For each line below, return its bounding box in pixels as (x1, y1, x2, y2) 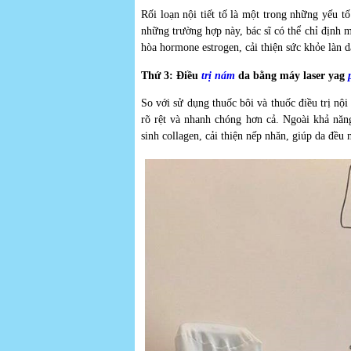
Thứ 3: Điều (141, 69, 201, 81)
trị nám (201, 69, 235, 81)
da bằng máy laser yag (235, 69, 348, 81)
